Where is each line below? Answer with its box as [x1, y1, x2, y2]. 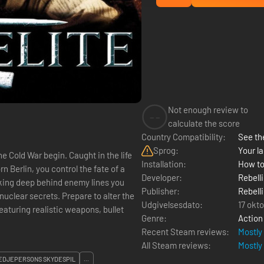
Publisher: [141, 186, 180, 196]
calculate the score [168, 118, 240, 128]
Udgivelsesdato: [141, 199, 203, 210]
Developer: [141, 172, 182, 183]
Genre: [141, 213, 167, 223]
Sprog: [153, 145, 179, 156]
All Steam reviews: [141, 240, 211, 250]
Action [238, 213, 263, 223]
